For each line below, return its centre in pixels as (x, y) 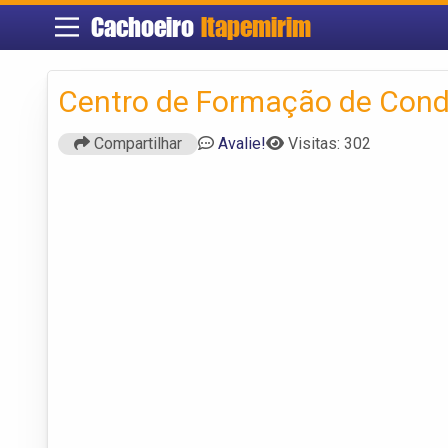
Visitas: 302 (329, 143)
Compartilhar (136, 143)
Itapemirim (255, 27)
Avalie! (242, 143)
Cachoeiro (145, 27)
